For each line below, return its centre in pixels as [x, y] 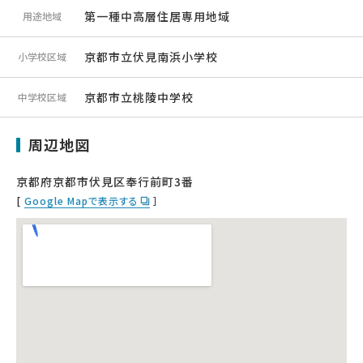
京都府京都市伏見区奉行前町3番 [105, 181]
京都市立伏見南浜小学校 [151, 57]
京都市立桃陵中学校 [139, 97]
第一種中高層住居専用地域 [157, 16]
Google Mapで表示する [81, 201]
